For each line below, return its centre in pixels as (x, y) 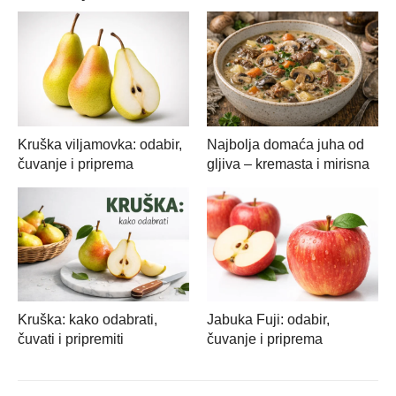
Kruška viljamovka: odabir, (100, 144)
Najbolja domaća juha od (286, 144)
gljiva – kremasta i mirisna (288, 164)
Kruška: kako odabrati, (88, 320)
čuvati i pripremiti (71, 339)
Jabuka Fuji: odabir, (268, 320)
